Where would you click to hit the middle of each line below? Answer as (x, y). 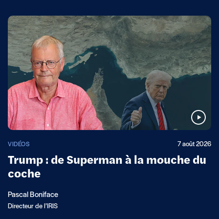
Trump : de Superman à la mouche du (107, 161)
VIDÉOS (19, 144)
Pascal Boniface (33, 195)
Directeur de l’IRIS (33, 206)
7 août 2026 (194, 144)
